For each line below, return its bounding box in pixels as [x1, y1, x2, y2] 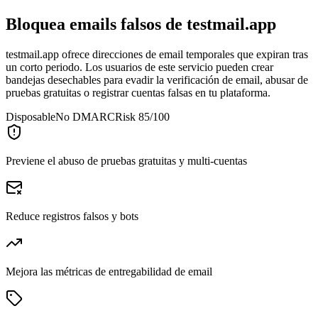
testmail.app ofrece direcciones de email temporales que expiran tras [6, 48, 308, 60]
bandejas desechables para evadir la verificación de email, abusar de [6, 73, 308, 86]
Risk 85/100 [115, 110, 170, 123]
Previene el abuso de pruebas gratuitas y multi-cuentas [6, 154, 247, 167]
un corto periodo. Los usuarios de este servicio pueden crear [6, 60, 273, 73]
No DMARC [55, 110, 115, 123]
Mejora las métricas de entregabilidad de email [6, 265, 212, 278]
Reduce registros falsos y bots [6, 209, 138, 222]
